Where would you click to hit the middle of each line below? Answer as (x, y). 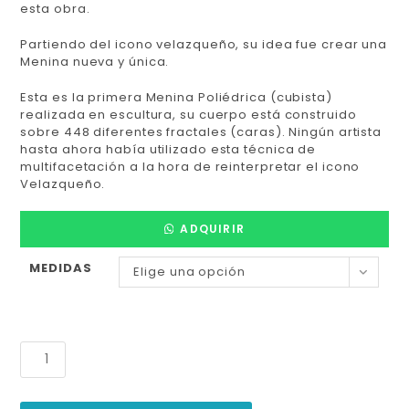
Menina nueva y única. (95, 61)
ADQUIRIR (213, 228)
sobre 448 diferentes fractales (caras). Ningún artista (201, 131)
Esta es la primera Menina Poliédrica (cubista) (176, 97)
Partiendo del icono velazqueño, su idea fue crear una (204, 44)
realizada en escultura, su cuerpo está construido (189, 114)
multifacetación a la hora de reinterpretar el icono (190, 166)
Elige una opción (189, 271)
